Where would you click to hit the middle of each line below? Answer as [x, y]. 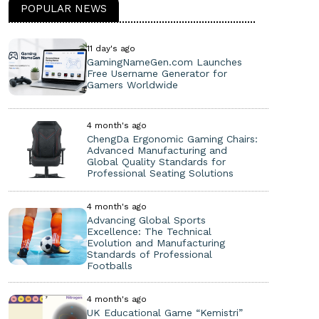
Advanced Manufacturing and [157, 150]
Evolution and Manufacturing [156, 242]
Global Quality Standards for [156, 161]
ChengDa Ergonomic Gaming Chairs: [172, 138]
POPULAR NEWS [64, 8]
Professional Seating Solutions [160, 173]
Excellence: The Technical [149, 231]
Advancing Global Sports [146, 220]
